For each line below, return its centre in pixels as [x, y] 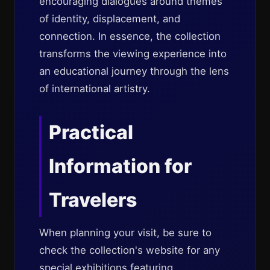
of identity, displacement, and [110, 19]
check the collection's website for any [130, 250]
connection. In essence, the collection [130, 36]
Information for [120, 166]
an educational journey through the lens [134, 71]
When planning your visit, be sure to [125, 233]
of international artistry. [95, 89]
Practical [91, 132]
